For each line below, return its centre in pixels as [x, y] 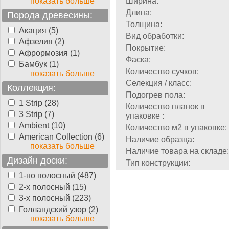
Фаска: [138, 60]
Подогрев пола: [155, 95]
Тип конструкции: [158, 163]
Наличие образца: [160, 139]
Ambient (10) [42, 125]
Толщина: [144, 24]
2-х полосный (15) [53, 187]
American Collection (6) [62, 137]
